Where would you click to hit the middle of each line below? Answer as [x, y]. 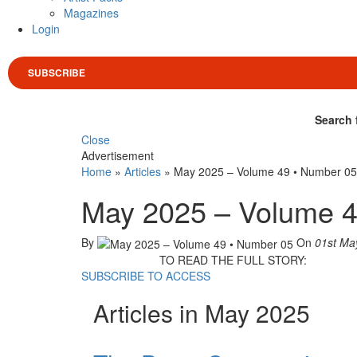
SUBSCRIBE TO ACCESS [146, 275]
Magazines [91, 12]
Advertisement [118, 155]
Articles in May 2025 [202, 312]
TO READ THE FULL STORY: [233, 259]
